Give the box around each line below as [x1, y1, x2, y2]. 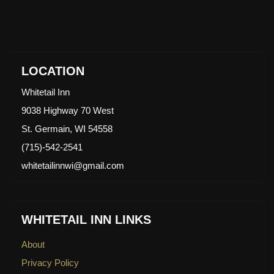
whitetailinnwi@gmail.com [21, 160, 124, 171]
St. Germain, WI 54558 [21, 124, 113, 134]
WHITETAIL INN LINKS [21, 212, 151, 226]
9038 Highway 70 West [21, 105, 114, 116]
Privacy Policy [21, 257, 79, 268]
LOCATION [21, 64, 84, 78]
